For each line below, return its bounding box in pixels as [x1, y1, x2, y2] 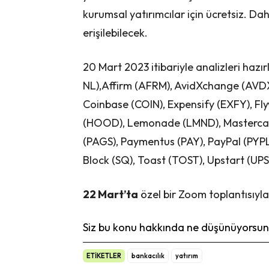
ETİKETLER [86, 252, 121, 261]
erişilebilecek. [83, 26, 148, 40]
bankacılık [131, 252, 165, 261]
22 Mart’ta [83, 187, 138, 202]
